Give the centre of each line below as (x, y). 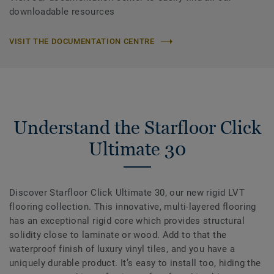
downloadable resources (62, 12)
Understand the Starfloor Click (137, 128)
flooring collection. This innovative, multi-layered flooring (133, 207)
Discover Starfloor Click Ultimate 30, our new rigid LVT (127, 193)
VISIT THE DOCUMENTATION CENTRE (82, 42)
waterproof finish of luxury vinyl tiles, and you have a (122, 249)
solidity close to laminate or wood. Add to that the (118, 235)
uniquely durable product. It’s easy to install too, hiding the (135, 263)
